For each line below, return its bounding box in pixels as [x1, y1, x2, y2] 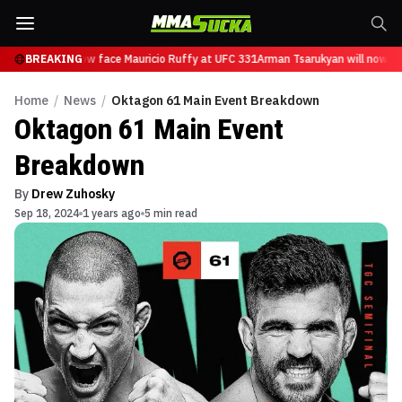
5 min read [144, 206, 197, 220]
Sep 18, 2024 [14, 206, 79, 220]
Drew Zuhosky [31, 186, 115, 202]
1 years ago [83, 206, 141, 220]
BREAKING [25, 52, 83, 66]
